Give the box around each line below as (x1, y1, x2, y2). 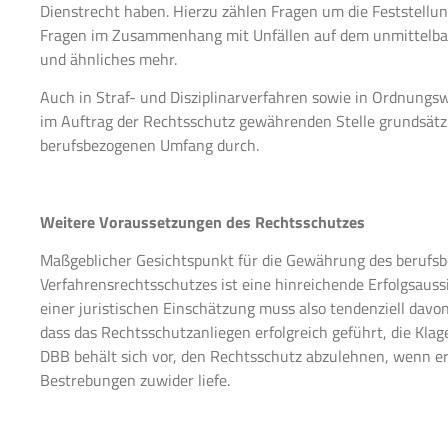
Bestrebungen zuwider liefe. (40, 368, 230, 393)
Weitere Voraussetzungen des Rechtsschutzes (40, 209, 365, 234)
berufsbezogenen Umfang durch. (40, 133, 259, 158)
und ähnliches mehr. (40, 46, 177, 71)
